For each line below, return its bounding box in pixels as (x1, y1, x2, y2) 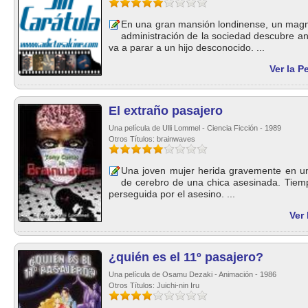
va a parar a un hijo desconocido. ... (109, 42, 265, 53)
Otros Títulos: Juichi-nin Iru (109, 281, 199, 289)
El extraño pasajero (109, 104, 223, 118)
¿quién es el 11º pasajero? (109, 250, 263, 264)
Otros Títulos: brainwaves (109, 135, 195, 143)
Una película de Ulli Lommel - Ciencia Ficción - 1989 (109, 124, 281, 132)
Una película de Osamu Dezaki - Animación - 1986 (109, 270, 276, 278)
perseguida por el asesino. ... (109, 188, 235, 199)
